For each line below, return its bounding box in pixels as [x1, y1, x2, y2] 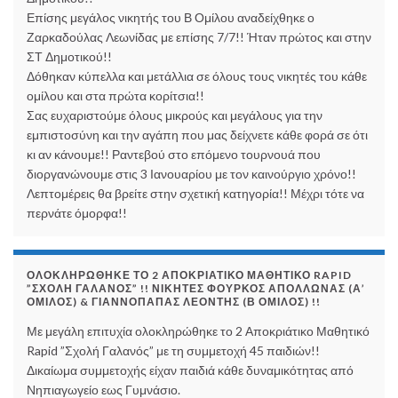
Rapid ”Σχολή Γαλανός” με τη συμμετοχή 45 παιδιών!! [27, 343, 320, 359]
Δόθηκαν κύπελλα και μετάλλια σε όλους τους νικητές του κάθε [27, 68, 367, 84]
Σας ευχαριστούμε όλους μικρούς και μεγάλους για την [27, 107, 322, 123]
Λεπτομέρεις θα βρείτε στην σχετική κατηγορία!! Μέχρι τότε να [27, 186, 364, 202]
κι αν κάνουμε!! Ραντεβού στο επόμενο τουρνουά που [27, 147, 321, 163]
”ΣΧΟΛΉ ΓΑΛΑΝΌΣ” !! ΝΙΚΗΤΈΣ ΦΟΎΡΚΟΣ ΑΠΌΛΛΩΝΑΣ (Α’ [27, 282, 365, 296]
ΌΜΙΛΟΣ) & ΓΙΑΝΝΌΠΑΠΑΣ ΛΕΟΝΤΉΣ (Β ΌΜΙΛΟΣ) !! [27, 295, 321, 309]
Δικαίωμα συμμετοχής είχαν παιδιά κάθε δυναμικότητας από [27, 362, 354, 378]
